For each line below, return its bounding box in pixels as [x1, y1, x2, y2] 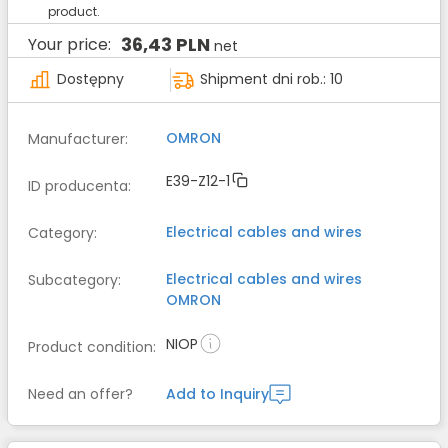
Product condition [28, 337, 153, 358]
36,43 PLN [121, 32, 210, 57]
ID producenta [28, 176, 128, 197]
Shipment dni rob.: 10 [200, 69, 343, 89]
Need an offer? [28, 384, 133, 405]
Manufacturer [28, 129, 125, 150]
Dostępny [57, 69, 124, 89]
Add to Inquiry [166, 384, 269, 405]
